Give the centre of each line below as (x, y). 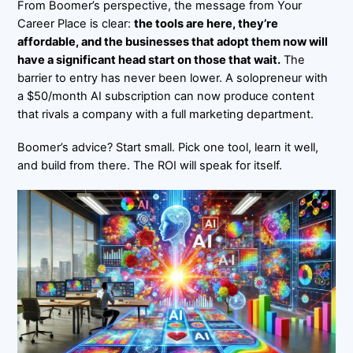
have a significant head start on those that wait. (149, 60)
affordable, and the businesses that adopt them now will (173, 42)
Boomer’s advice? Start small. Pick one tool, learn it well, (168, 148)
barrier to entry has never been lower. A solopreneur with (173, 78)
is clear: (111, 24)
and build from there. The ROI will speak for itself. (150, 166)
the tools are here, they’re (206, 24)
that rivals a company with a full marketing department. (166, 115)
